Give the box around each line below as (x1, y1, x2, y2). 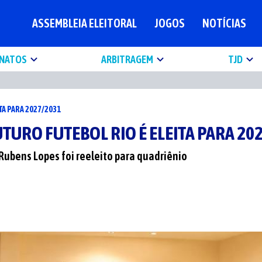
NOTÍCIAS (202, 16, 246, 30)
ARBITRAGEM (101, 53, 154, 65)
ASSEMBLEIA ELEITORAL (32, 16, 137, 30)
